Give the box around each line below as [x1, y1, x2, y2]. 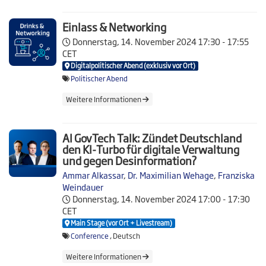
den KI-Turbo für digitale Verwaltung [62, 141, 239, 157]
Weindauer [62, 180, 103, 194]
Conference [71, 230, 110, 241]
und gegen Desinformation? [62, 153, 197, 169]
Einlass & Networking [62, 19, 166, 35]
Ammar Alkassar [62, 169, 123, 182]
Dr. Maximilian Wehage [128, 169, 214, 182]
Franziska [218, 169, 255, 182]
